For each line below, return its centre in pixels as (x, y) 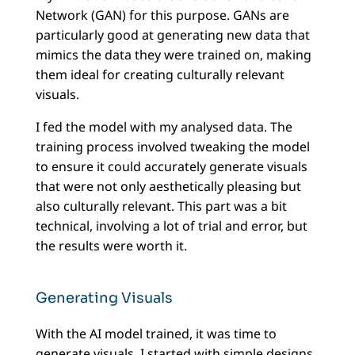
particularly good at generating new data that (172, 35)
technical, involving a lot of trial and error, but (171, 226)
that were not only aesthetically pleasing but (168, 187)
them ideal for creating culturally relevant (160, 75)
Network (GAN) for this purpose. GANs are (162, 15)
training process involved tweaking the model (172, 147)
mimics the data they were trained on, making (173, 55)
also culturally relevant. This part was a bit (161, 206)
